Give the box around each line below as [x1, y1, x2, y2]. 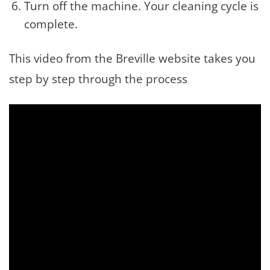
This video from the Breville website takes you [9, 49, 256, 66]
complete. [24, 15, 78, 32]
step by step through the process [9, 70, 187, 87]
